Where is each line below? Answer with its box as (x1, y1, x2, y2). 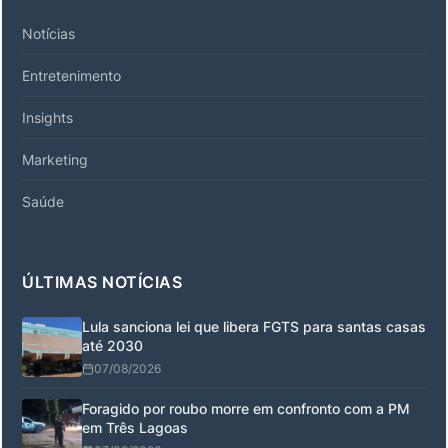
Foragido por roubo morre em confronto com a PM (82, 399, 410, 417)
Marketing (22, 150, 88, 168)
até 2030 (82, 336, 143, 354)
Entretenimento (22, 66, 121, 84)
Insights (22, 108, 73, 126)
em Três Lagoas (82, 418, 188, 436)
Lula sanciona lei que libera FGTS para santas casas (82, 317, 426, 335)
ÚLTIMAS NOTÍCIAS (22, 271, 182, 292)
